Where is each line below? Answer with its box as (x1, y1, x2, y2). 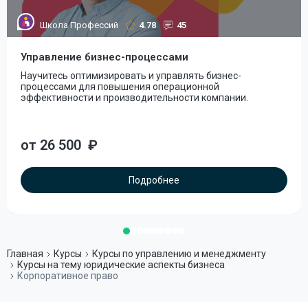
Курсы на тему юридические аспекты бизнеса (17, 259, 225, 270)
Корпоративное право (17, 270, 118, 281)
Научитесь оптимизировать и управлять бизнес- (21, 70, 241, 81)
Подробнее (129, 175, 179, 186)
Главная (7, 248, 43, 259)
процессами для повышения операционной (21, 81, 219, 92)
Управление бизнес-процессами (21, 51, 188, 63)
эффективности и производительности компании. (21, 92, 248, 103)
